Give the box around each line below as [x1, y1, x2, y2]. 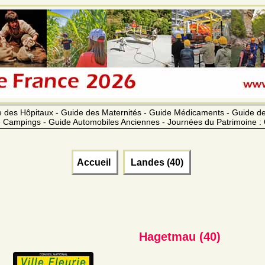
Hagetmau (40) [139, 230, 221, 243]
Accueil [77, 157, 113, 167]
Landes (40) [128, 157, 186, 167]
